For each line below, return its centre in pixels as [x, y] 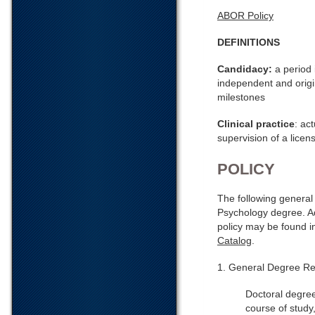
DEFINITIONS [249, 42]
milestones [241, 97]
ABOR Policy [245, 15]
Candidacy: [245, 69]
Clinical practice [256, 124]
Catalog [234, 240]
